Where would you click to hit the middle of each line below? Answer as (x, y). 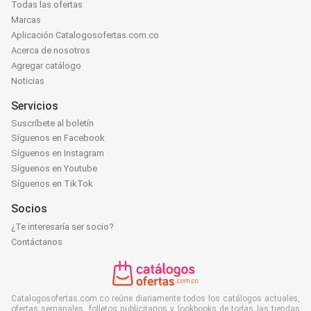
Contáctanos (37, 242)
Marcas (26, 20)
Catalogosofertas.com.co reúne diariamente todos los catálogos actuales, (155, 298)
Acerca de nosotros (51, 51)
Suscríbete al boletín (52, 123)
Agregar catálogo (46, 66)
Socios (29, 208)
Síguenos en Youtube (54, 168)
